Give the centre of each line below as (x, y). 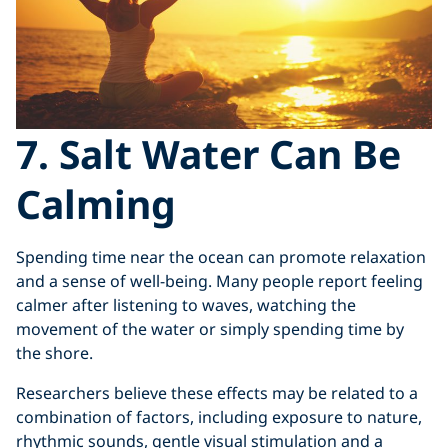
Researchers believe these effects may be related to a (217, 392)
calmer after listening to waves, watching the (186, 304)
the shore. (54, 352)
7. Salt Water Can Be (208, 153)
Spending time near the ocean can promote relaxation (221, 256)
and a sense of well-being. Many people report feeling (219, 280)
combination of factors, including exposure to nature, (219, 416)
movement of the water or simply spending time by (210, 328)
